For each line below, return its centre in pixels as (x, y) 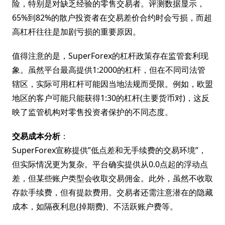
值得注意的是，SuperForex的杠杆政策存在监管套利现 (110, 56)
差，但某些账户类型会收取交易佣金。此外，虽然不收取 (113, 178)
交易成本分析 (36, 136)
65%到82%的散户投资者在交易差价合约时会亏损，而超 (112, 18)
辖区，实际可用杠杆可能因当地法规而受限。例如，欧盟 (113, 84)
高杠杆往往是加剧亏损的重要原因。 (76, 32)
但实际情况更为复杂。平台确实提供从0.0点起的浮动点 (110, 164)
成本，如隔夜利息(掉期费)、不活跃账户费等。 (95, 206)
